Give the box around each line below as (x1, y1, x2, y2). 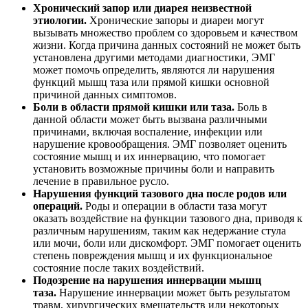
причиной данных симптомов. (33, 88, 177, 100)
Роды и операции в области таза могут (85, 199, 267, 212)
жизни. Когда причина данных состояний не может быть (33, 38, 300, 51)
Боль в (237, 100, 267, 113)
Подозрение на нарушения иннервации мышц (33, 274, 261, 286)
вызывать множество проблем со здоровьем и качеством (33, 26, 298, 38)
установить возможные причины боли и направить (33, 162, 274, 175)
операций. (33, 199, 85, 212)
